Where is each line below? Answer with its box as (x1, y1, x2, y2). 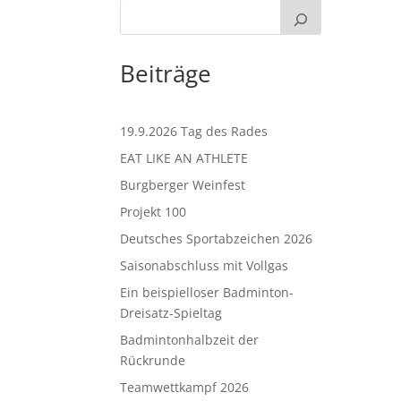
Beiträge (120, 56, 212, 90)
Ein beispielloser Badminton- (120, 283, 294, 301)
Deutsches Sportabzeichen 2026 (120, 229, 313, 247)
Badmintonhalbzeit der (120, 330, 260, 348)
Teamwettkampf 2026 (120, 378, 250, 396)
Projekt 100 (120, 202, 187, 220)
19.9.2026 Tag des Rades (120, 122, 269, 140)
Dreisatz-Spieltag (120, 303, 223, 321)
